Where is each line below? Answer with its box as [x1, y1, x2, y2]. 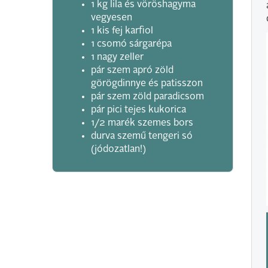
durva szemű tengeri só [91, 132, 193, 141]
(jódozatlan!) [91, 145, 146, 154]
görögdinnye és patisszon [91, 79, 203, 89]
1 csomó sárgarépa [91, 39, 172, 49]
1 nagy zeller [91, 53, 144, 62]
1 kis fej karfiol [91, 26, 153, 36]
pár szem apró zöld [91, 66, 173, 75]
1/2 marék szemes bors [91, 118, 193, 128]
